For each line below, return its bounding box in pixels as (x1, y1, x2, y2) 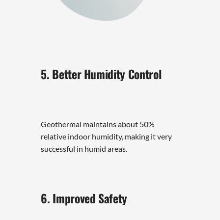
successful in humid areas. (41, 144, 128, 154)
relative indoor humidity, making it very (41, 132, 172, 141)
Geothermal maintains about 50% (41, 119, 155, 129)
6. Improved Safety (41, 189, 127, 207)
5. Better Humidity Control (41, 65, 162, 83)
